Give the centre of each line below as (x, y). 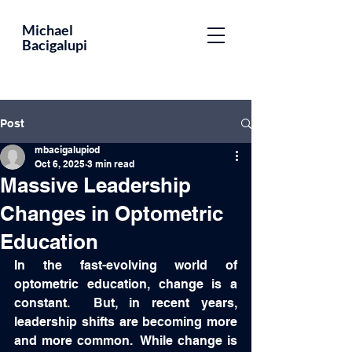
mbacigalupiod (67, 150)
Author (119, 76)
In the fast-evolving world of (126, 265)
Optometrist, (137, 60)
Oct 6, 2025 (60, 164)
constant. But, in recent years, (126, 303)
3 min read (111, 164)
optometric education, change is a (126, 284)
